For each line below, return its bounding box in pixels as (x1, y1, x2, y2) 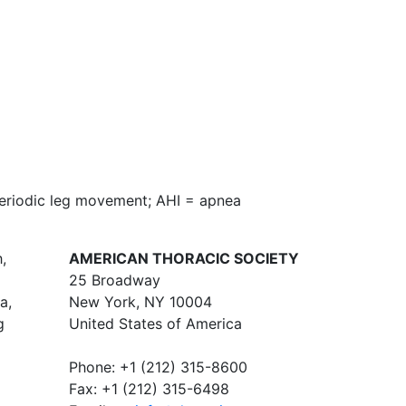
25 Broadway (69, 271, 160, 289)
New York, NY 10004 (69, 293, 212, 311)
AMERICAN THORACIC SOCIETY (69, 249, 299, 267)
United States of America (69, 314, 242, 333)
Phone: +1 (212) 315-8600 (69, 358, 247, 376)
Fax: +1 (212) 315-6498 (69, 380, 229, 398)
